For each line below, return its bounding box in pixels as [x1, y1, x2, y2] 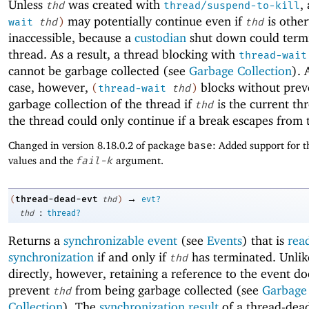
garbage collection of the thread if [8, 97, 195, 112]
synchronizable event [63, 232, 177, 248]
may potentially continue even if [64, 14, 246, 29]
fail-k [75, 154, 112, 168]
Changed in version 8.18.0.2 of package [8, 139, 188, 152]
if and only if [94, 249, 170, 264]
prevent [8, 282, 53, 297]
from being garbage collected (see [72, 282, 262, 297]
